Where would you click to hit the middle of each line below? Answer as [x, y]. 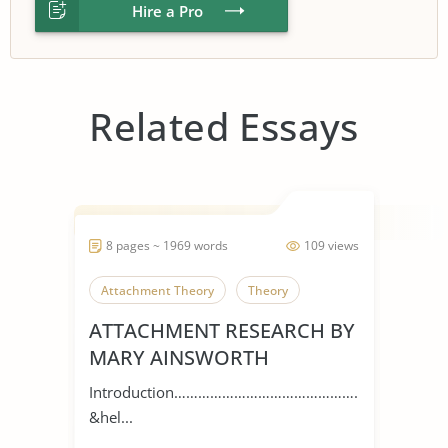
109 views [331, 245]
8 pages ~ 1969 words [167, 245]
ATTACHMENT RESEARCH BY [222, 330]
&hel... [111, 416]
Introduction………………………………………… [227, 391]
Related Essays [224, 125]
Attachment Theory [157, 290]
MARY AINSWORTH [179, 357]
